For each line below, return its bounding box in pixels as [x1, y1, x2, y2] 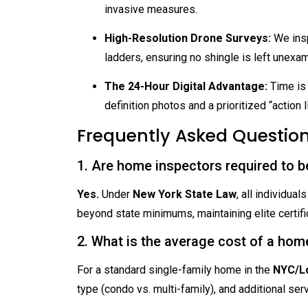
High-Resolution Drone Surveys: [104, 32, 271, 45]
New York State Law [133, 187, 236, 201]
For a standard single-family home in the [77, 263, 273, 277]
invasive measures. [104, 2, 197, 16]
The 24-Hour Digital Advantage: [104, 80, 267, 93]
